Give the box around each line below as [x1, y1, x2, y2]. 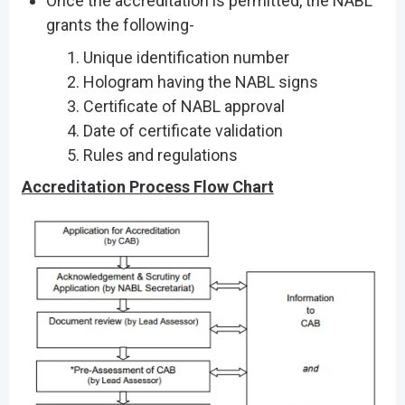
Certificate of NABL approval [82, 96, 285, 116]
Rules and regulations [82, 145, 238, 165]
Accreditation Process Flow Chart [21, 177, 274, 197]
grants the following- [45, 15, 194, 35]
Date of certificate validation [82, 120, 283, 140]
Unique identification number [82, 47, 289, 67]
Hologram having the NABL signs [82, 71, 318, 91]
